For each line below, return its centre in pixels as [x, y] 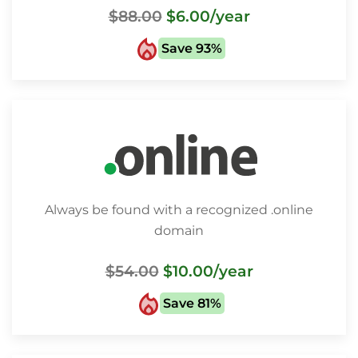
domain [179, 231]
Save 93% [192, 49]
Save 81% [192, 304]
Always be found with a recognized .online [179, 210]
